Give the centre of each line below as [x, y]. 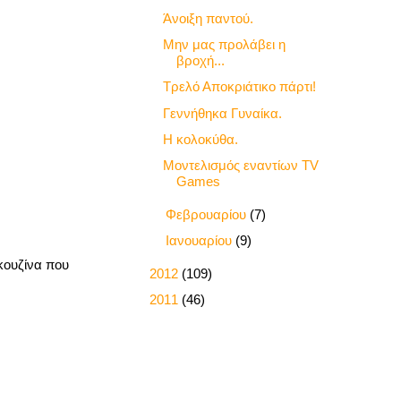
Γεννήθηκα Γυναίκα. [222, 113]
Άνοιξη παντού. [208, 18]
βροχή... [200, 61]
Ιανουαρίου [200, 241]
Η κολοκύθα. [200, 139]
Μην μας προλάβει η [224, 45]
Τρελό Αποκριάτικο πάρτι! [239, 87]
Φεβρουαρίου [208, 214]
